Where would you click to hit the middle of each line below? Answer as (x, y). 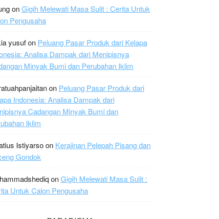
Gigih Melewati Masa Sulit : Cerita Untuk (86, 9)
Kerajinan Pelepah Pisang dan (103, 145)
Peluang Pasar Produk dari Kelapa (92, 42)
